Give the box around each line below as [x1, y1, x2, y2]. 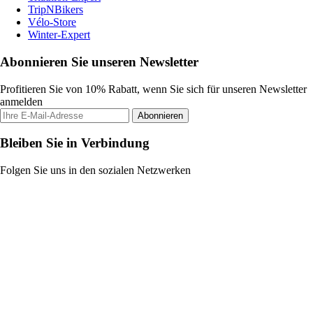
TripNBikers [28, 3, 83, 16]
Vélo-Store [28, 16, 76, 29]
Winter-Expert [28, 29, 90, 41]
